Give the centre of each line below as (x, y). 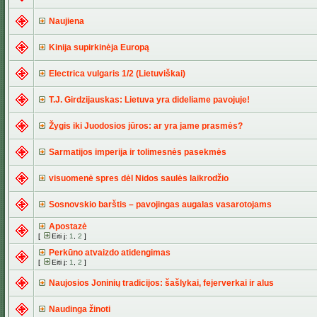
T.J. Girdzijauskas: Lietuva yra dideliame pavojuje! (149, 100)
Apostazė (68, 226)
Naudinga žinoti (80, 309)
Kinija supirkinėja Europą (99, 47)
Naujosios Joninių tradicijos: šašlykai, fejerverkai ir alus (161, 283)
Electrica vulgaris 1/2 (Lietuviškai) (117, 74)
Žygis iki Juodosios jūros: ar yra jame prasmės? (146, 126)
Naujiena (67, 21)
